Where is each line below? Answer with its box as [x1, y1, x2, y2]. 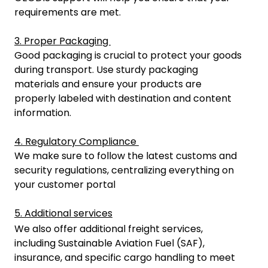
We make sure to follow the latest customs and [14, 149, 237, 163]
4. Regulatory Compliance [14, 135, 139, 148]
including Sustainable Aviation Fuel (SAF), [14, 236, 205, 250]
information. [14, 106, 71, 120]
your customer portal [14, 178, 115, 191]
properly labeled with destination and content [14, 92, 232, 105]
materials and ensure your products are [14, 77, 202, 91]
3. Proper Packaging [14, 34, 111, 48]
